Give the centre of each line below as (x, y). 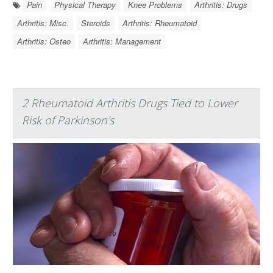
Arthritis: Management (122, 41)
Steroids (96, 23)
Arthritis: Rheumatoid (160, 23)
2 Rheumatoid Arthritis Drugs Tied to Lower (130, 103)
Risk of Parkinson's (68, 120)
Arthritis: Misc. (43, 23)
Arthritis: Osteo (44, 41)
